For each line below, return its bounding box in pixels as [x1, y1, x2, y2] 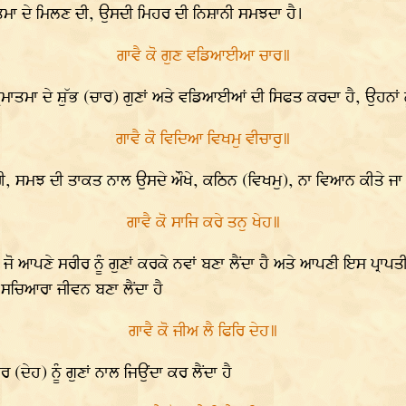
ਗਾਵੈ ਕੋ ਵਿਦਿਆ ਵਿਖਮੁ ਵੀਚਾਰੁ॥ [116, 128, 291, 151]
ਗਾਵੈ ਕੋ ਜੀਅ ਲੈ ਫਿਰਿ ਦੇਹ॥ [129, 320, 278, 343]
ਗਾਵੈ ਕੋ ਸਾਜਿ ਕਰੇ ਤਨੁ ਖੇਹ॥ [126, 211, 281, 235]
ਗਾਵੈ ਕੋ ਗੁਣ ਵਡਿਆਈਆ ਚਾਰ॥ [116, 44, 291, 68]
